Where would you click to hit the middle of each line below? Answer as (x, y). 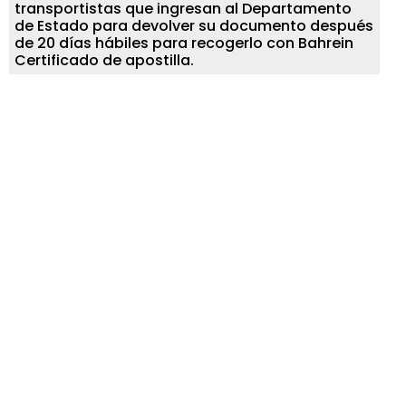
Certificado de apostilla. (105, 60)
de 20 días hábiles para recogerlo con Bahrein (184, 43)
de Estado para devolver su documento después (194, 25)
